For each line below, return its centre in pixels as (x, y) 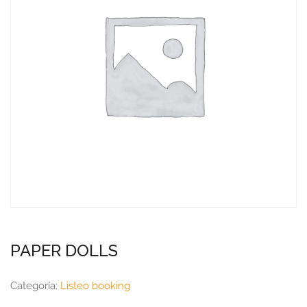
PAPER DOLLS (64, 250)
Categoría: (35, 286)
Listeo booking (95, 286)
